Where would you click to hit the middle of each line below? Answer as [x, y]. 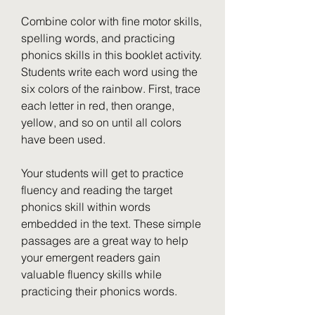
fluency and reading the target [97, 190]
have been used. [63, 139]
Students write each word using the [109, 72]
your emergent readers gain [91, 257]
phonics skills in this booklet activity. [111, 55]
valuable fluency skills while [91, 274]
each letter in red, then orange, [98, 105]
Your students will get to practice [102, 173]
